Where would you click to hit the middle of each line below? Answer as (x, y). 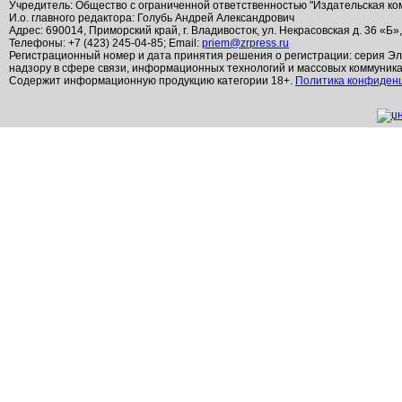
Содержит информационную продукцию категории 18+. (152, 81)
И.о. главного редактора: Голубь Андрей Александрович (152, 18)
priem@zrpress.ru (245, 43)
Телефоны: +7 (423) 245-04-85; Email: (105, 43)
